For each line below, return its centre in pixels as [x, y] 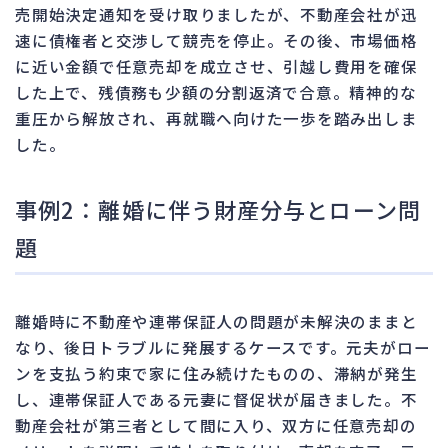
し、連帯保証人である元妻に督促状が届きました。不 [216, 398]
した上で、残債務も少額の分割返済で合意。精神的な [216, 91]
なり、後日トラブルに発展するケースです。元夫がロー [223, 346]
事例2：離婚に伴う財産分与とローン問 [218, 208]
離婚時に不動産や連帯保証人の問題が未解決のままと [216, 320]
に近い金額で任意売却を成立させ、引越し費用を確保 [216, 65]
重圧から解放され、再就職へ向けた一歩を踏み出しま [216, 117]
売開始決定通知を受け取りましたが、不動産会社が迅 [216, 13]
